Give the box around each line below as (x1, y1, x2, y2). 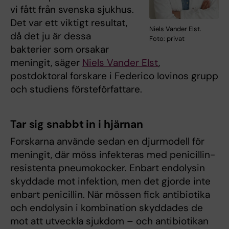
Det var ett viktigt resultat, (10, 16, 127, 29)
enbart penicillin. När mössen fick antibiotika (10, 188, 210, 201)
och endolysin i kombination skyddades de (10, 201, 203, 214)
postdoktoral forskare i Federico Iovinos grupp (10, 69, 218, 82)
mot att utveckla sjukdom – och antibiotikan (10, 214, 209, 227)
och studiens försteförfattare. (10, 82, 142, 96)
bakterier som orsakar (10, 42, 109, 56)
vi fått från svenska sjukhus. (10, 3, 134, 16)
